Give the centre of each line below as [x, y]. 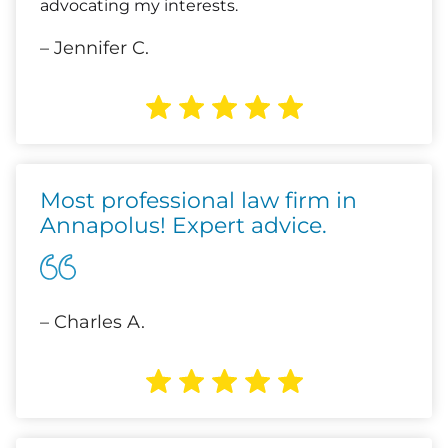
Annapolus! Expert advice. [183, 225]
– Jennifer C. [94, 48]
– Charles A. [92, 322]
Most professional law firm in [198, 200]
